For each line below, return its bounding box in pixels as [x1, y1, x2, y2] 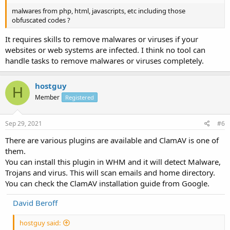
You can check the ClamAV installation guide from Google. [5, 178, 209, 189]
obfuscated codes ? [12, 15, 70, 25]
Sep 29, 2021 [5, 119, 42, 128]
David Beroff [13, 198, 57, 208]
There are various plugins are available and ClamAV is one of [5, 135, 219, 146]
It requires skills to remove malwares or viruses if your [5, 33, 198, 44]
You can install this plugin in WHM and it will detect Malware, [5, 157, 221, 167]
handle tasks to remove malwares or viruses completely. [5, 55, 204, 66]
